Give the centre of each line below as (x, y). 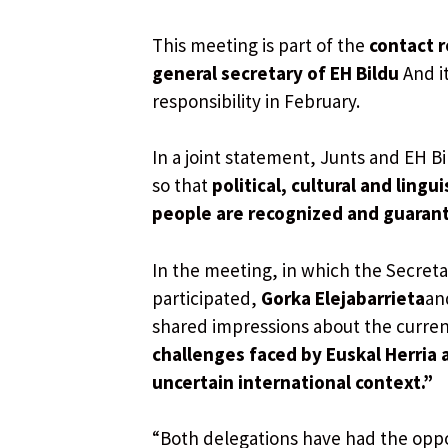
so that (182, 185)
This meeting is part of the (260, 44)
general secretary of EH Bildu (275, 72)
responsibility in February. (256, 100)
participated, (206, 297)
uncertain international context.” (292, 381)
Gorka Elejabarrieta (343, 297)
